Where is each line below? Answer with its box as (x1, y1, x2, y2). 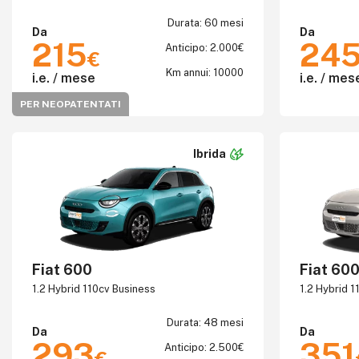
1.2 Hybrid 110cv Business (32, 283, 155, 295)
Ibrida (192, 147, 226, 160)
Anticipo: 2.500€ (163, 341, 244, 353)
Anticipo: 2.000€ (164, 42, 244, 54)
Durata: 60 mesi (167, 17, 244, 29)
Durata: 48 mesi (166, 317, 244, 329)
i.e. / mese (32, 71, 95, 86)
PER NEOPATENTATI (20, 99, 121, 110)
